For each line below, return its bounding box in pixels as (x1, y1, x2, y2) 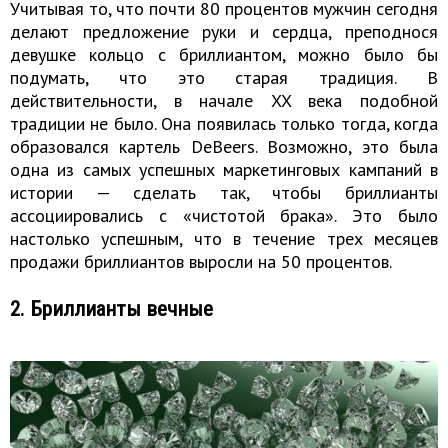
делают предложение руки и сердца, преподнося (10, 20, 438, 44)
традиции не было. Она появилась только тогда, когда (10, 112, 438, 136)
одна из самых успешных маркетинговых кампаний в (10, 158, 438, 182)
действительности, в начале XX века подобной (10, 89, 438, 113)
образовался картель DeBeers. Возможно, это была (10, 135, 438, 159)
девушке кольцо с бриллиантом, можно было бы (10, 43, 438, 67)
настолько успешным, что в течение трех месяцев (10, 227, 438, 251)
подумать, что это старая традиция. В (10, 66, 438, 90)
